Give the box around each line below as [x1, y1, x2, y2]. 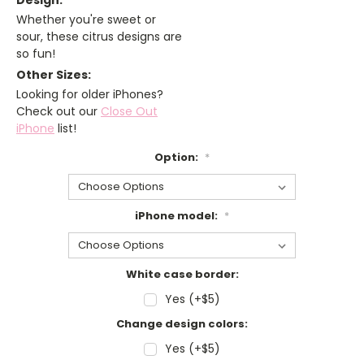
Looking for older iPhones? [16, 86, 163, 103]
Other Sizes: [16, 67, 91, 84]
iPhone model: [135, 208, 220, 224]
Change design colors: [116, 316, 248, 332]
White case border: [125, 266, 239, 283]
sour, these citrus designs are [16, 28, 182, 45]
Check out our [16, 103, 101, 120]
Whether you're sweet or [16, 11, 156, 28]
